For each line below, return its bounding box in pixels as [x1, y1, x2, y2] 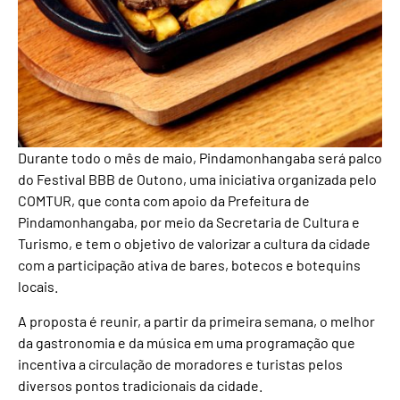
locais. [18, 278, 58, 296]
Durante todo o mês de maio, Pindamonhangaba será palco [18, 149, 382, 167]
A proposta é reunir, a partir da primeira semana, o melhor [18, 312, 375, 329]
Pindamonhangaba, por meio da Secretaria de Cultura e [18, 213, 360, 231]
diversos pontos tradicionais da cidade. [18, 376, 262, 394]
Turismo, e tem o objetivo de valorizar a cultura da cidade [18, 235, 371, 253]
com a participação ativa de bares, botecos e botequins [18, 256, 361, 274]
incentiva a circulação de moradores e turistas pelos [18, 354, 343, 372]
